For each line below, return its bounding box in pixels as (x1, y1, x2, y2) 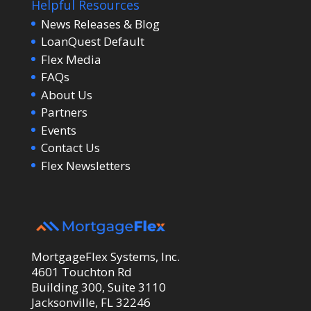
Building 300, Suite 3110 (31, 278, 166, 295)
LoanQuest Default (40, 33, 144, 50)
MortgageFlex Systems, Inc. (31, 248, 180, 264)
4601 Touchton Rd (31, 263, 132, 280)
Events (40, 121, 76, 138)
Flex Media (40, 51, 101, 67)
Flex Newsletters (40, 157, 131, 174)
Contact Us (40, 140, 100, 156)
